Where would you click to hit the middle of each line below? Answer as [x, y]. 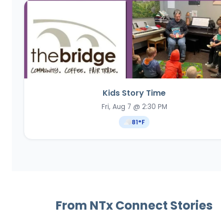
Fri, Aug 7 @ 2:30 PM [134, 107]
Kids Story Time [134, 93]
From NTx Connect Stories [134, 206]
